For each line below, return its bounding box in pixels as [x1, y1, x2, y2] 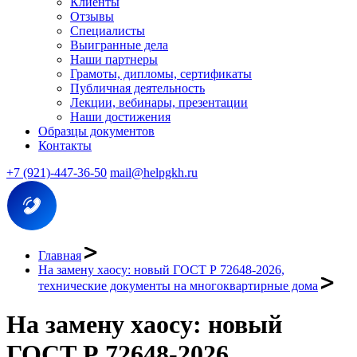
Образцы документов [38, 124, 155, 138]
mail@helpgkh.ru [110, 166, 198, 179]
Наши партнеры [70, 53, 158, 66]
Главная [38, 249, 81, 262]
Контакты [38, 139, 92, 152]
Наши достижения [70, 110, 171, 124]
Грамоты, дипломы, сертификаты [70, 67, 252, 80]
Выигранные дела [70, 38, 168, 52]
